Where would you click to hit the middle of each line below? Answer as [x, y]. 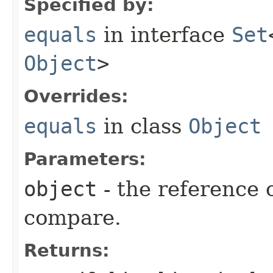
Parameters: [85, 159]
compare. [73, 217]
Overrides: [76, 96]
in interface [164, 34]
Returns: [67, 250]
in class [143, 126]
